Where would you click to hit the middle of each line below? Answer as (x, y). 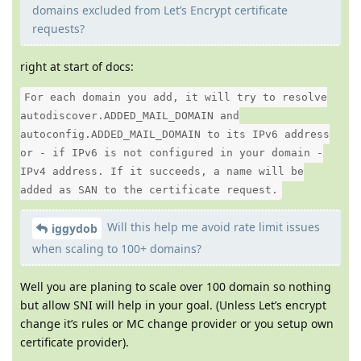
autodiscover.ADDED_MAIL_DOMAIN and (130, 115)
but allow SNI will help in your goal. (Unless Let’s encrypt (173, 305)
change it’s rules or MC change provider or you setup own (177, 323)
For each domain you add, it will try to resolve (176, 97)
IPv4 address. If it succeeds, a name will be (162, 171)
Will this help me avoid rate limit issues (212, 226)
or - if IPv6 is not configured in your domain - (172, 152)
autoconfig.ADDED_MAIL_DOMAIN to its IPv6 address (175, 134)
